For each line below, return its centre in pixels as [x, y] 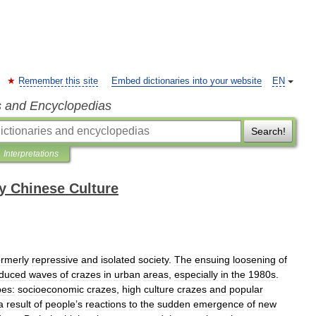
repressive [55, 260]
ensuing [212, 260]
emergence [219, 304]
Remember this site [58, 81]
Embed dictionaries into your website [187, 81]
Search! [268, 131]
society [153, 260]
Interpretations [31, 154]
